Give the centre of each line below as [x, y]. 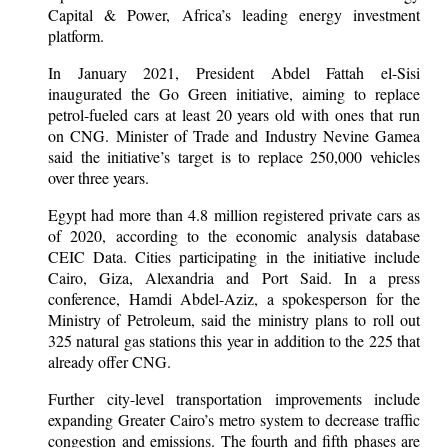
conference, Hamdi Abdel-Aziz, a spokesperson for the [234, 299]
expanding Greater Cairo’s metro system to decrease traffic [234, 420]
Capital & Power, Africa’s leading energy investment [234, 15]
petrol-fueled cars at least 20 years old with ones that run [234, 115]
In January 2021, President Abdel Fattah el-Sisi [234, 73]
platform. [76, 36]
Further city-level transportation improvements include [234, 399]
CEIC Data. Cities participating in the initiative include [234, 257]
